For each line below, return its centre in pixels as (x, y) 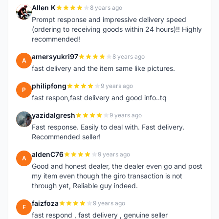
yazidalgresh (54, 115)
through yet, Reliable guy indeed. (85, 186)
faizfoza (45, 203)
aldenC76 (48, 154)
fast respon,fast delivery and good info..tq (99, 98)
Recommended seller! (66, 137)
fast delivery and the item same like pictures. (103, 68)
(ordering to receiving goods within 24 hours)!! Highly (117, 29)
